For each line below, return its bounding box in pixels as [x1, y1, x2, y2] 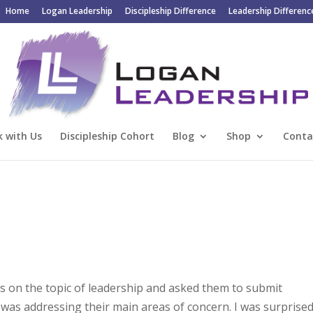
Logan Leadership [41, 5, 112, 17]
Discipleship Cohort [60, 129, 154, 143]
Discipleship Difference [124, 5, 216, 17]
